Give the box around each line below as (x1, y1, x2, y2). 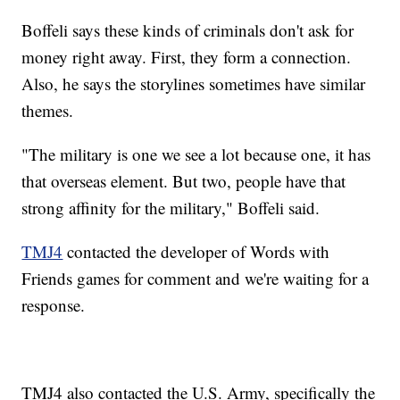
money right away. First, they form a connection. (21, 45, 352, 68)
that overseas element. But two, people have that (21, 169, 346, 192)
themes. (21, 98, 74, 121)
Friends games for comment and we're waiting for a (21, 266, 370, 289)
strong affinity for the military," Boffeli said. (21, 196, 321, 219)
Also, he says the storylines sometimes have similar (21, 71, 366, 95)
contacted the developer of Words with (62, 239, 330, 262)
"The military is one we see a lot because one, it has (21, 142, 371, 165)
